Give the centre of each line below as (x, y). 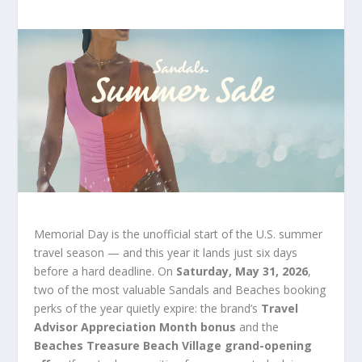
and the (258, 326)
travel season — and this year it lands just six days (166, 252)
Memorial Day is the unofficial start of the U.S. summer (179, 234)
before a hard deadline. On (105, 271)
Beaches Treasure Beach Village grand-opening (173, 345)
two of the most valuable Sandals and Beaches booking (180, 289)
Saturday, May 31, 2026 (242, 271)
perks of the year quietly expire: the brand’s (148, 308)
